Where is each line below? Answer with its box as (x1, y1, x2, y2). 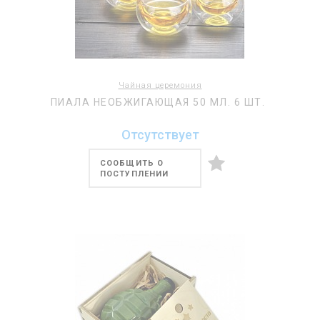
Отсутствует (121, 127, 199, 142)
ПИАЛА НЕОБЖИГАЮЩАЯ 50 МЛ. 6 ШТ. (50, 96, 266, 108)
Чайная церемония (118, 81, 202, 90)
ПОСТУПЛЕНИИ (100, 169, 169, 179)
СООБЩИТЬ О (100, 159, 164, 168)
